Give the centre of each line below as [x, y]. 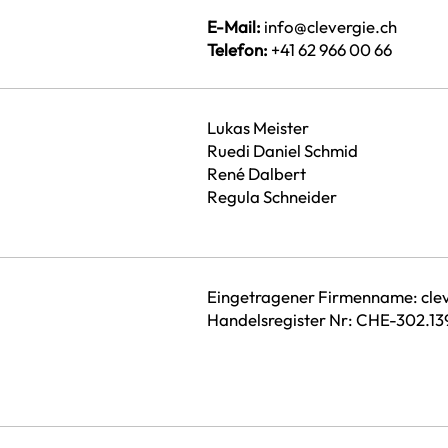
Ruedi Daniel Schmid [283, 151]
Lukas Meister [258, 128]
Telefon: [238, 50]
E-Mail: [234, 27]
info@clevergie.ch [331, 27]
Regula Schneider [272, 197]
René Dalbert [257, 174]
